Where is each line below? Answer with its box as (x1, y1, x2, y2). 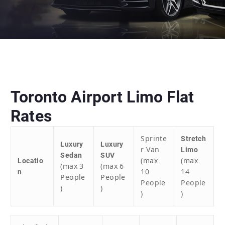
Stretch (181, 134, 206, 143)
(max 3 (60, 161, 84, 171)
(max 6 (100, 161, 124, 171)
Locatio (18, 156, 44, 165)
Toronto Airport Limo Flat (11, 87, 194, 106)
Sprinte (141, 133, 167, 143)
